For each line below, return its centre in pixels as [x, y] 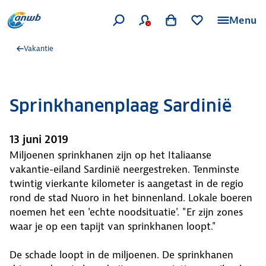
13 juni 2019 [39, 139]
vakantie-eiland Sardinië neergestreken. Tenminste [124, 169]
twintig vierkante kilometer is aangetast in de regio [126, 183]
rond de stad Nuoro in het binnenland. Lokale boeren [131, 198]
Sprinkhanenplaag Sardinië [121, 106]
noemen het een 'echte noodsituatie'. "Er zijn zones [126, 212]
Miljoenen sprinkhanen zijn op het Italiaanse [110, 155]
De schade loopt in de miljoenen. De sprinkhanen [121, 255]
